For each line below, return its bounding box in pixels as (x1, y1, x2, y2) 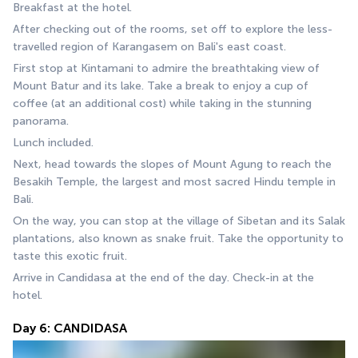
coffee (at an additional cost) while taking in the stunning (13, 97, 312, 111)
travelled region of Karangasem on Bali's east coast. (13, 40, 286, 54)
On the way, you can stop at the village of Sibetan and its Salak (13, 214, 345, 229)
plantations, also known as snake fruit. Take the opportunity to (13, 232, 344, 246)
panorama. (13, 114, 69, 129)
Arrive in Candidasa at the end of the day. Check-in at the (13, 271, 314, 285)
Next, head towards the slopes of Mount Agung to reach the (13, 157, 332, 172)
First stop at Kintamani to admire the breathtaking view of (13, 62, 320, 76)
